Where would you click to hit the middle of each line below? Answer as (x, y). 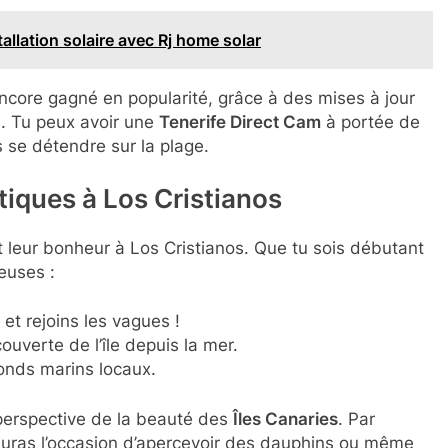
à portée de (370, 121)
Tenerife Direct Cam (240, 121)
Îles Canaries (285, 418)
